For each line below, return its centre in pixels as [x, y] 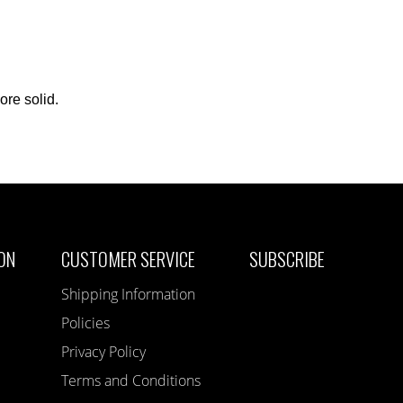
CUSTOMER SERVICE [129, 258]
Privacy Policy [104, 351]
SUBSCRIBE [287, 258]
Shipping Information [129, 294]
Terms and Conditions [131, 380]
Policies [86, 322]
